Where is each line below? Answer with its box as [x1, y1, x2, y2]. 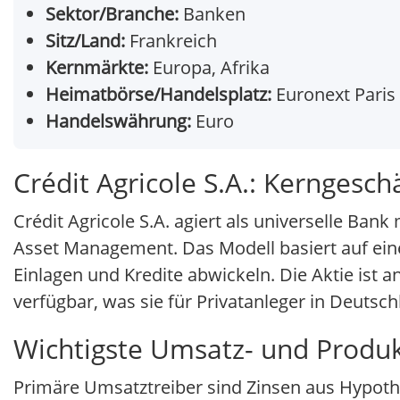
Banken [179, 2, 246, 27]
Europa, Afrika [148, 55, 270, 80]
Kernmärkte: [46, 55, 148, 80]
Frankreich [125, 29, 217, 54]
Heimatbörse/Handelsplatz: [46, 82, 271, 107]
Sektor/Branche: [46, 2, 179, 27]
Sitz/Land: [46, 29, 125, 54]
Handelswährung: [46, 109, 191, 134]
